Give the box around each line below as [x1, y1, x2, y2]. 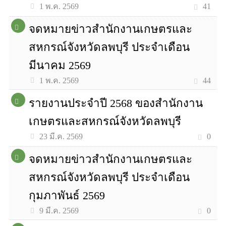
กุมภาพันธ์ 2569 [29, 189, 105, 202]
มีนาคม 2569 [29, 59, 91, 72]
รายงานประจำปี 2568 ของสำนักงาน [29, 97, 203, 109]
